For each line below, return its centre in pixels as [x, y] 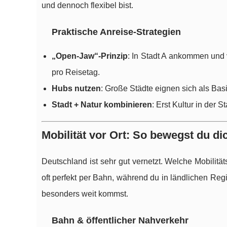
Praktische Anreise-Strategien [116, 32]
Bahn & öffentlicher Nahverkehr [120, 221]
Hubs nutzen [76, 89]
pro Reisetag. [76, 72]
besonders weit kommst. [85, 194]
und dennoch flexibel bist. [87, 6]
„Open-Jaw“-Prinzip [90, 56]
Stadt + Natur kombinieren [102, 105]
